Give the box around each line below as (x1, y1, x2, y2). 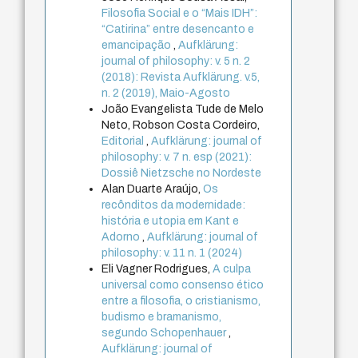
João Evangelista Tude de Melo (101, 103, 265, 116)
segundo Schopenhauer (101, 327, 229, 340)
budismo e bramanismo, (101, 311, 222, 324)
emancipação (101, 39, 174, 52)
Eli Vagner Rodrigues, (101, 263, 213, 276)
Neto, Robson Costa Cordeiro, (101, 119, 261, 132)
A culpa (213, 263, 252, 276)
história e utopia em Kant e (101, 215, 240, 228)
